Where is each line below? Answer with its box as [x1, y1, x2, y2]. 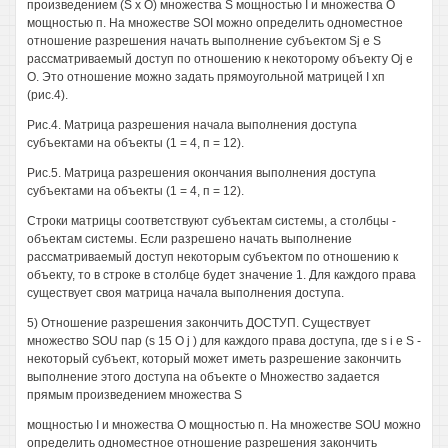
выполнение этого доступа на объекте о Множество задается [27, 370, 380, 384]
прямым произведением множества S [27, 388, 242, 402]
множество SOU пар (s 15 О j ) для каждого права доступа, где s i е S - [27, 334, 421, 348]
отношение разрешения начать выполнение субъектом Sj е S [27, 34, 381, 48]
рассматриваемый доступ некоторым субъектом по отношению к [27, 250, 398, 264]
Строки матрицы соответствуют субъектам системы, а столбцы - [27, 214, 396, 228]
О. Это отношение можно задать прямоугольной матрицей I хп [27, 70, 385, 84]
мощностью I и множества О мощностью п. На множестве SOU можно [27, 418, 421, 432]
